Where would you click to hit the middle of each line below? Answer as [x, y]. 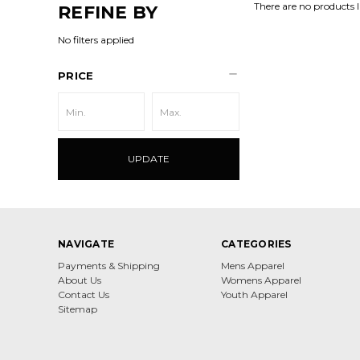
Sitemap [78, 309]
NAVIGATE [86, 244]
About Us [80, 280]
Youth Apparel [254, 295]
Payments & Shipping [109, 266]
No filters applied [96, 40]
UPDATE [148, 159]
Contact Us [84, 295]
